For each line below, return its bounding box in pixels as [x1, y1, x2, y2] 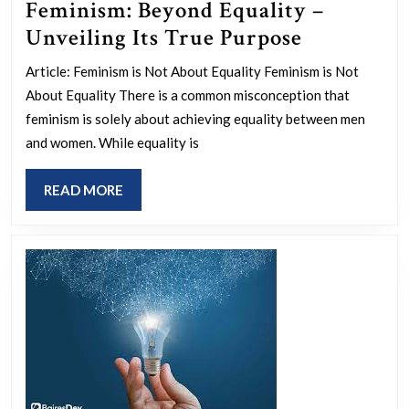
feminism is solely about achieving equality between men [26, 110, 365, 127]
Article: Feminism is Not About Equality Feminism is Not [26, 62, 359, 79]
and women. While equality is [26, 133, 199, 151]
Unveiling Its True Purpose [26, 22, 302, 53]
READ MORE [44, 181, 123, 198]
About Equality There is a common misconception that [26, 86, 350, 103]
